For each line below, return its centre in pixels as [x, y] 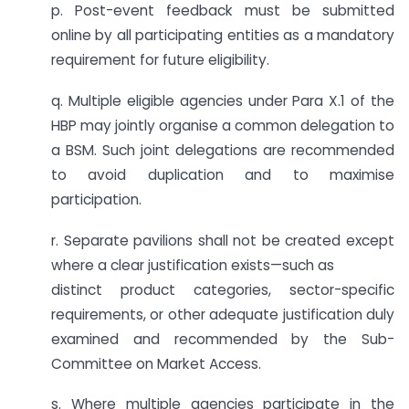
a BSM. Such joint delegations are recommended [223, 150]
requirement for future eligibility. [160, 59]
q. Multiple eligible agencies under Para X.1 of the [223, 100]
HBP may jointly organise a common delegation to [223, 125]
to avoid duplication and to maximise [223, 174]
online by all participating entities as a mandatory [223, 35]
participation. [96, 199]
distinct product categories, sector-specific [223, 289]
